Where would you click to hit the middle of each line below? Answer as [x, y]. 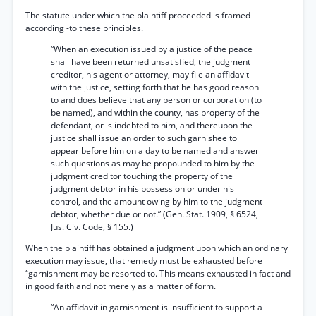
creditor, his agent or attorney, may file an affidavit [150, 74]
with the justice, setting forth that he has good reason [155, 87]
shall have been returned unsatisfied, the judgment [151, 62]
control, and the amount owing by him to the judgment [157, 201]
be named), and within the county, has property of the [155, 113]
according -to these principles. [84, 28]
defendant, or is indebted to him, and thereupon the [152, 125]
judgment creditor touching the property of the [142, 176]
